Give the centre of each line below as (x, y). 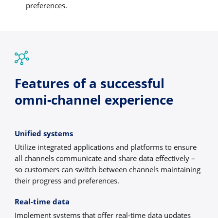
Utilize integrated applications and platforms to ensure (106, 147)
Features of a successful (90, 83)
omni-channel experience (94, 100)
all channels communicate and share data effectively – (105, 158)
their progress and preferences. (67, 180)
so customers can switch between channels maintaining (108, 169)
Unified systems (44, 133)
